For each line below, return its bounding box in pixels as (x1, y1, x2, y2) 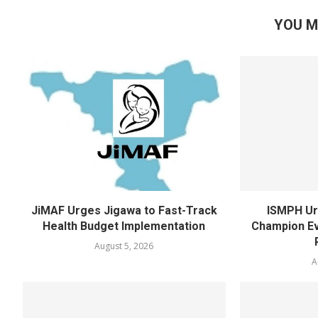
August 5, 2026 (94, 240, 154, 253)
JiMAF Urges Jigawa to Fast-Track (31, 204, 217, 218)
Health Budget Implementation (43, 219, 206, 234)
